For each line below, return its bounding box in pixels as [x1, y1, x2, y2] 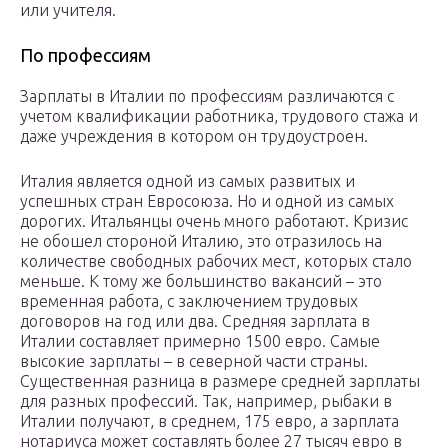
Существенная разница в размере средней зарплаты [20, 372, 420, 391]
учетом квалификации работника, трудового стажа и [20, 107, 418, 126]
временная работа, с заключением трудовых [20, 292, 358, 311]
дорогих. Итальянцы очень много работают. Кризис [20, 212, 408, 231]
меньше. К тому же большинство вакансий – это [20, 272, 382, 291]
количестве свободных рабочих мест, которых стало [20, 252, 412, 271]
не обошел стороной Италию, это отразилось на [20, 232, 382, 251]
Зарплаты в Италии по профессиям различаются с [20, 87, 394, 106]
